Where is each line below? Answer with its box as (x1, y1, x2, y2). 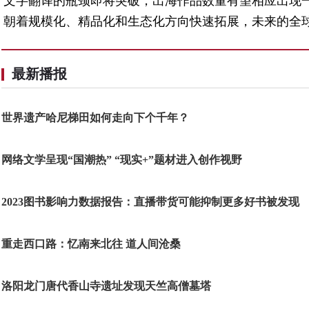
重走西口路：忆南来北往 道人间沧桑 (1, 238, 181, 250)
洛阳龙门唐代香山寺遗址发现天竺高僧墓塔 (1, 280, 211, 292)
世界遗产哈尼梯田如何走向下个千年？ (1, 112, 189, 123)
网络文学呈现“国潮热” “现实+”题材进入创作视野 (1, 154, 253, 166)
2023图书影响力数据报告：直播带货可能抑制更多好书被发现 (1, 196, 299, 208)
